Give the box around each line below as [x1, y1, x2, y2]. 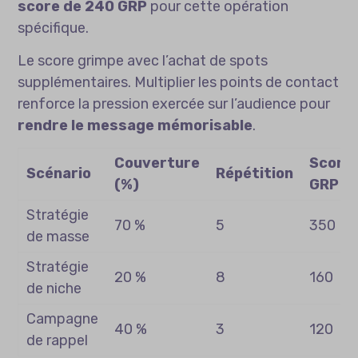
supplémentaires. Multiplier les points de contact [18, 74, 340, 92]
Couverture [114, 154, 201, 173]
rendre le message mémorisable [18, 117, 253, 135]
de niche [26, 280, 82, 298]
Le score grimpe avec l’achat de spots [18, 52, 268, 70]
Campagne [26, 310, 99, 328]
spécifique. [18, 19, 89, 38]
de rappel [26, 332, 89, 350]
